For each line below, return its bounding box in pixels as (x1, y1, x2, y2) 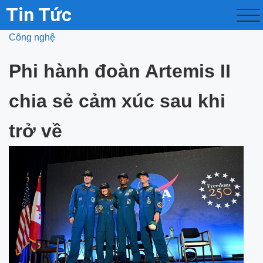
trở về (9, 120, 62, 141)
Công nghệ (9, 32, 55, 42)
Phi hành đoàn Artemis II (9, 60, 231, 82)
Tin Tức (6, 4, 72, 26)
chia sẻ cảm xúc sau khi (9, 90, 225, 112)
